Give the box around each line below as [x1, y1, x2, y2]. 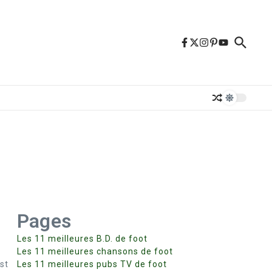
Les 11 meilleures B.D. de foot [17, 234, 148, 243]
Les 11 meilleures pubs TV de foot [17, 259, 167, 269]
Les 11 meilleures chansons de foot [17, 246, 173, 256]
